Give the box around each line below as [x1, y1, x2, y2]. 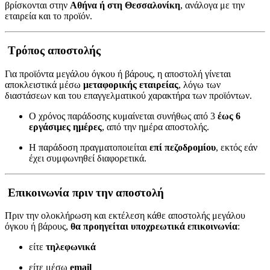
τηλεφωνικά [46, 242, 96, 253]
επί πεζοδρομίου [149, 142, 216, 152]
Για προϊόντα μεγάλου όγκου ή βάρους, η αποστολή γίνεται [5, 68, 231, 79]
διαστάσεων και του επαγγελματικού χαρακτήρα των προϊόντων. [5, 90, 252, 101]
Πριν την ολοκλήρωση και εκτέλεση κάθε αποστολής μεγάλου [5, 210, 245, 221]
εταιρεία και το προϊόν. [5, 11, 92, 22]
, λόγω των [178, 79, 221, 90]
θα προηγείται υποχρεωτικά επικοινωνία [71, 221, 237, 232]
